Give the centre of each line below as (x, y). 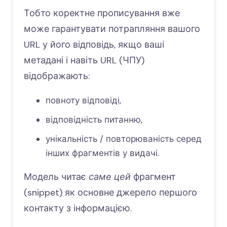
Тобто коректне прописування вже (102, 13)
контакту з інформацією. (78, 209)
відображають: (57, 76)
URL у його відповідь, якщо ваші (94, 45)
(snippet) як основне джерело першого (110, 193)
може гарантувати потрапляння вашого (112, 29)
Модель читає (56, 177)
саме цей (110, 177)
